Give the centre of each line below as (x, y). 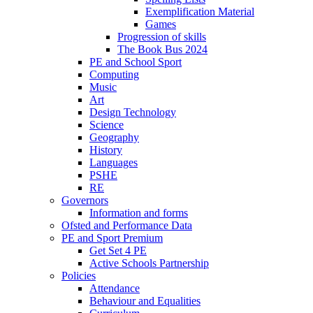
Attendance (115, 289)
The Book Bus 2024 (162, 50)
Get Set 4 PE (118, 251)
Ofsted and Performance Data (127, 226)
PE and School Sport (136, 62)
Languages (114, 163)
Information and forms (139, 213)
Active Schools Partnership (149, 263)
